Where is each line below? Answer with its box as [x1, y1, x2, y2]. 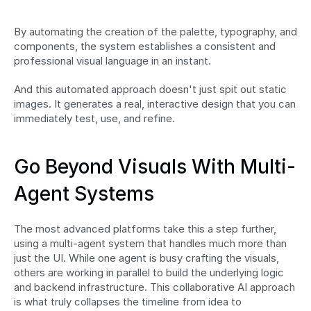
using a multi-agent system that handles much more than [14, 236, 287, 250]
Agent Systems [14, 181, 154, 205]
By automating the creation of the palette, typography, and [14, 24, 297, 38]
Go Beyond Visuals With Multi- [14, 154, 296, 178]
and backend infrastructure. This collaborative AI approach [14, 280, 295, 294]
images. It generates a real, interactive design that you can [14, 96, 296, 110]
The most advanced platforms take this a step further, [14, 221, 276, 235]
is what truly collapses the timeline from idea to [14, 294, 242, 308]
